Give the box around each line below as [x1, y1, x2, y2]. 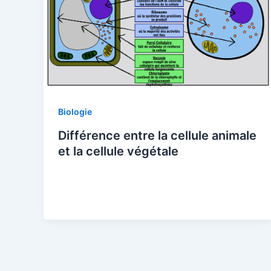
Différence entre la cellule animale [58, 128, 256, 143]
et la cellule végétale [58, 143, 178, 158]
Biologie [58, 106, 92, 117]
